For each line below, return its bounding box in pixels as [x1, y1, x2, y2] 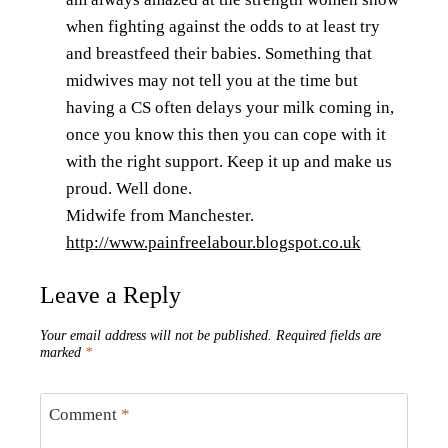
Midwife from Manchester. [65, 205, 254, 225]
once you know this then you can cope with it [65, 124, 386, 144]
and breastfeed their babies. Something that [65, 43, 372, 63]
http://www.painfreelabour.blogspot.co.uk [65, 232, 361, 252]
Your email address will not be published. [40, 327, 272, 343]
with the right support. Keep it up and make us [65, 151, 392, 171]
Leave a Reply [40, 282, 181, 309]
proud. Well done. [65, 178, 192, 198]
